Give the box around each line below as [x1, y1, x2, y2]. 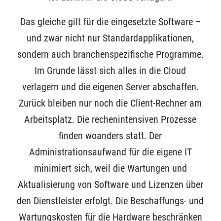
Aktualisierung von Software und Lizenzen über [17, 179, 203, 191]
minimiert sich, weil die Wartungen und [34, 163, 187, 175]
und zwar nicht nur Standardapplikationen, [27, 33, 194, 44]
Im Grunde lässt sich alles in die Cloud [35, 65, 186, 77]
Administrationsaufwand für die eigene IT [29, 147, 192, 158]
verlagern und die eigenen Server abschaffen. [22, 81, 199, 93]
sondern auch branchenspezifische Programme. [17, 49, 204, 61]
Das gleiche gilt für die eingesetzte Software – [20, 16, 201, 28]
